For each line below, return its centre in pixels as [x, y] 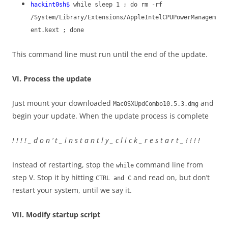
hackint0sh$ [52, 5]
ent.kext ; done [57, 30]
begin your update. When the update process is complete [110, 116]
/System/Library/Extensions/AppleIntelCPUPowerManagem [123, 18]
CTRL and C [113, 178]
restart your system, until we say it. [72, 190]
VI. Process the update [52, 79]
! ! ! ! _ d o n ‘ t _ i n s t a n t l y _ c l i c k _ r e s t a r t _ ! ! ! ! [106, 140]
